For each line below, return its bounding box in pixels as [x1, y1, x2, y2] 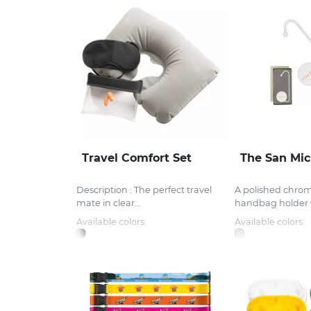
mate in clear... [76, 198, 141, 209]
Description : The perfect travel [76, 185, 212, 196]
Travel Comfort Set [82, 151, 192, 165]
